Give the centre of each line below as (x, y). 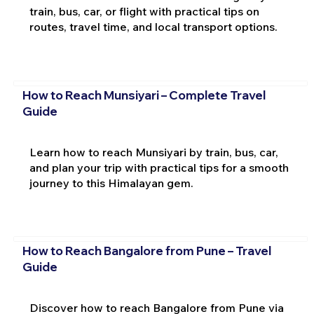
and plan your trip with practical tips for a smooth (159, 167)
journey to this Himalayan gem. (111, 183)
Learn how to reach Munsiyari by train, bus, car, (153, 152)
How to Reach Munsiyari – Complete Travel (144, 95)
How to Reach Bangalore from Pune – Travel (146, 251)
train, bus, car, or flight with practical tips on (144, 12)
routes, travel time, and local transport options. (153, 27)
